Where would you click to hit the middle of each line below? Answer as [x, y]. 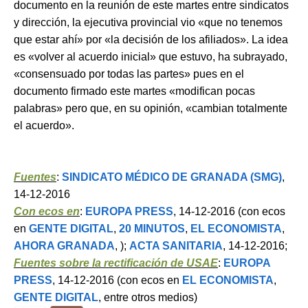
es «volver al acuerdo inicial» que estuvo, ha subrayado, [151, 56]
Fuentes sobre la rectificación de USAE [116, 263]
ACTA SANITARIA [176, 245]
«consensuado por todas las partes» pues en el [129, 74]
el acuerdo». [44, 125]
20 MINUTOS [152, 228]
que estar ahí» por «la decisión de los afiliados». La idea [151, 39]
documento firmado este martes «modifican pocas [134, 91]
